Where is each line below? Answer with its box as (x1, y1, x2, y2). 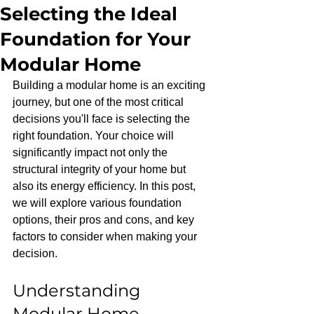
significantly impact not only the (13, 146, 170, 158)
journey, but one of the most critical (13, 96, 186, 108)
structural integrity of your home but (13, 163, 189, 175)
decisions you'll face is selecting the (13, 113, 193, 125)
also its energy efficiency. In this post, (13, 180, 198, 192)
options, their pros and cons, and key (13, 214, 197, 226)
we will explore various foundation (13, 197, 184, 209)
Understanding (13, 280, 144, 301)
